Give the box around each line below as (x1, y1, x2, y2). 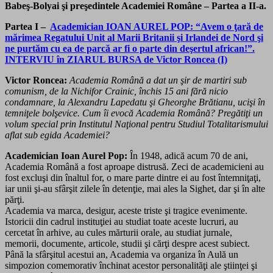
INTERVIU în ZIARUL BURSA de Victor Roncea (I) (5, 54, 227, 65)
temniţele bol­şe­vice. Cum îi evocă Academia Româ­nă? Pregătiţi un (5, 107, 263, 118)
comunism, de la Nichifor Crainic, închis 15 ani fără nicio (5, 85, 228, 96)
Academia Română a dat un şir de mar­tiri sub (69, 74, 247, 85)
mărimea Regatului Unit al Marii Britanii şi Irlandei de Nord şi (5, 32, 263, 43)
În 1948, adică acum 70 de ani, (127, 150, 248, 161)
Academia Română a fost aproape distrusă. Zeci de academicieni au (5, 161, 264, 172)
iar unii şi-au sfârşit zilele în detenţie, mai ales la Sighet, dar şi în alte (5, 183, 265, 194)
